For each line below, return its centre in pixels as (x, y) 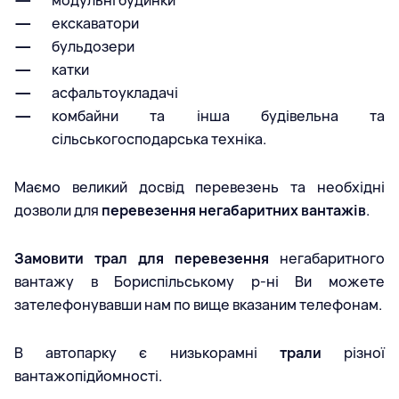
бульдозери (93, 47)
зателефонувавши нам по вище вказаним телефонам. (198, 305)
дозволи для (58, 211)
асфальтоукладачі (115, 93)
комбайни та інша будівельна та (218, 116)
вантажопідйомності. (88, 376)
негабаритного (327, 259)
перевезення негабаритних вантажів (234, 211)
